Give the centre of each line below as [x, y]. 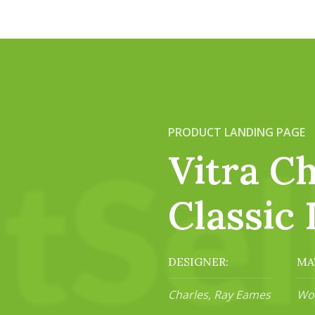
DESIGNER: [198, 261]
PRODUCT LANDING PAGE [237, 132]
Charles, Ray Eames [219, 294]
